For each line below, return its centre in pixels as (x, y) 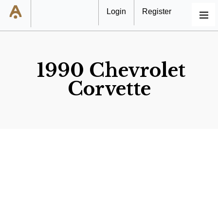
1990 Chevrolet (111, 71)
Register (157, 11)
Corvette (109, 89)
